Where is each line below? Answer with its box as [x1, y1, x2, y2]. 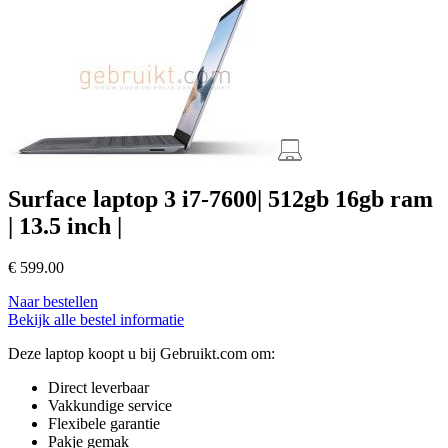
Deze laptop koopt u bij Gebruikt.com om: [8, 345, 275, 363]
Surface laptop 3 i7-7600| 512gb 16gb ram [8, 185, 433, 212]
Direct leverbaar [48, 379, 149, 397]
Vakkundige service [48, 397, 172, 415]
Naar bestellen [8, 293, 98, 311]
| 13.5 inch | [8, 212, 122, 239]
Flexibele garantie [48, 415, 160, 433]
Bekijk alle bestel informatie [8, 311, 184, 329]
